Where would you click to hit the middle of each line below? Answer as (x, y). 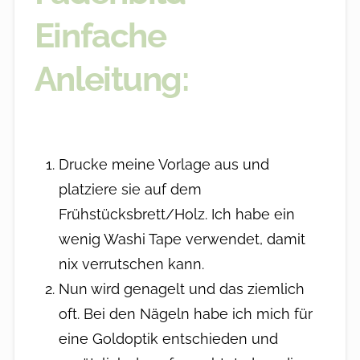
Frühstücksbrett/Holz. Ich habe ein (177, 214)
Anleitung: (111, 79)
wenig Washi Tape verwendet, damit (182, 239)
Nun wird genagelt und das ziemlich (182, 288)
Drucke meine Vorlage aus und (164, 164)
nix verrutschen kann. (132, 264)
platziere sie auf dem (131, 189)
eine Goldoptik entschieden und (169, 338)
